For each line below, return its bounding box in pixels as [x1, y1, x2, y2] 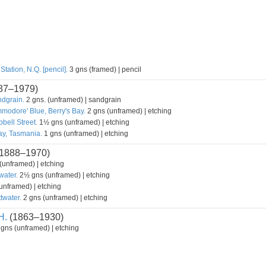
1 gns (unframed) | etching [42, 129, 128, 138]
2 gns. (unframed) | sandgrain [24, 96, 121, 104]
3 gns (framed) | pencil [68, 65, 141, 74]
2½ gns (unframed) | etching [18, 171, 110, 179]
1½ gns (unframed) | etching [37, 118, 129, 126]
